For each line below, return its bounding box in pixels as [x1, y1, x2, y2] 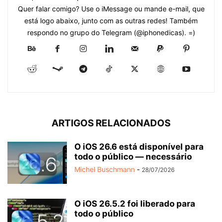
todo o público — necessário [74, 152, 192, 162]
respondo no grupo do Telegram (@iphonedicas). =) [27, 28, 195, 37]
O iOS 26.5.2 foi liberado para [74, 199, 195, 209]
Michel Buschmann [74, 165, 135, 174]
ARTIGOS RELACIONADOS [52, 117, 170, 129]
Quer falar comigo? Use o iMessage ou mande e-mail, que [17, 4, 205, 13]
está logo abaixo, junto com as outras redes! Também [24, 16, 198, 25]
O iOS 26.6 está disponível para [74, 142, 204, 152]
